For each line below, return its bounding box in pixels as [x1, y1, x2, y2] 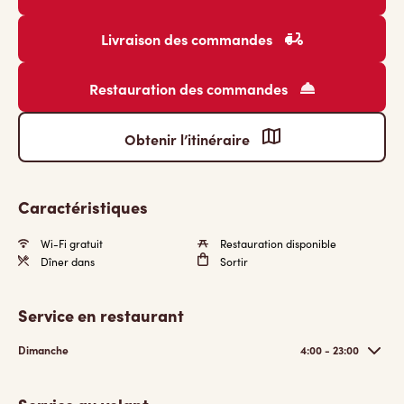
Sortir [217, 254, 248, 269]
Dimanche [18, 343, 69, 357]
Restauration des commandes [89, 78, 291, 98]
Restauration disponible [217, 236, 336, 251]
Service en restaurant [18, 304, 184, 326]
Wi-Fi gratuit [38, 236, 103, 251]
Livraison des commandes [101, 29, 276, 49]
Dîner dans [38, 254, 95, 269]
